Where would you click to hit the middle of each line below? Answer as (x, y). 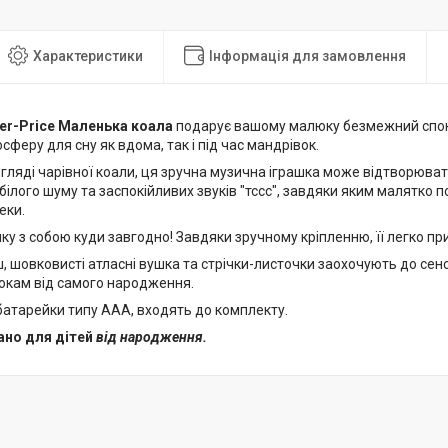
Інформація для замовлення (307, 55)
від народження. (151, 337)
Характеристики (88, 55)
